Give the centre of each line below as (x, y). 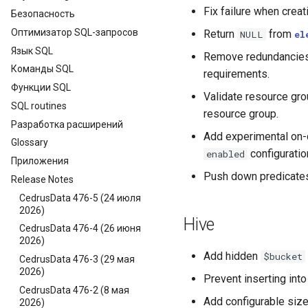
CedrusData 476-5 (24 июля (80, 198)
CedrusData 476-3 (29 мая (77, 259)
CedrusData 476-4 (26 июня (80, 229)
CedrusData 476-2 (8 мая (74, 290)
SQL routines (39, 106)
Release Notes (42, 179)
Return (220, 34)
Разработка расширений (67, 124)
